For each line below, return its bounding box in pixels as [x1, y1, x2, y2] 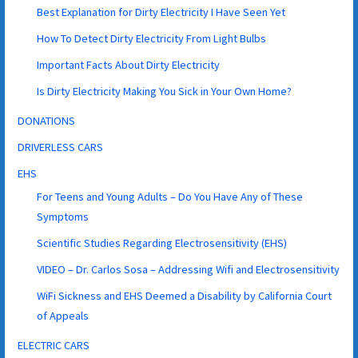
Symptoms [37, 209, 89, 224]
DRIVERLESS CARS [18, 139, 104, 154]
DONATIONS [18, 113, 76, 128]
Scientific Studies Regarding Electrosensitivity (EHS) [37, 235, 288, 250]
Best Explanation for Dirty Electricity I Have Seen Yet [37, 4, 286, 19]
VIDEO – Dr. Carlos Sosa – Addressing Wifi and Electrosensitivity [37, 261, 340, 276]
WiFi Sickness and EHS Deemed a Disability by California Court [37, 288, 332, 303]
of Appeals [37, 308, 89, 323]
